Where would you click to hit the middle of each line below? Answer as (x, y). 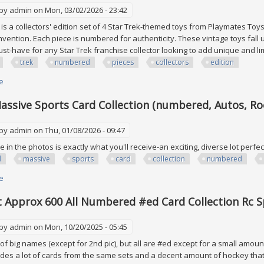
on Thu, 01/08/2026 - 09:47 (78, 130)
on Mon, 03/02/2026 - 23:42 (80, 10)
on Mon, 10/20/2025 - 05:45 (80, 227)
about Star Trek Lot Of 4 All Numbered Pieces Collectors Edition (115, 81)
